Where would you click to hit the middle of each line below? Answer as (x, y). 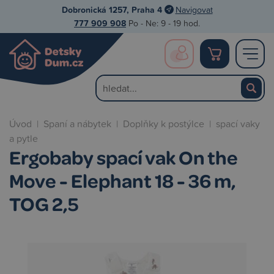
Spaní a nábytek (77, 124)
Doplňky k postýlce (164, 124)
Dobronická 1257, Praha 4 (112, 10)
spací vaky (238, 124)
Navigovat (194, 9)
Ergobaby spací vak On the (124, 157)
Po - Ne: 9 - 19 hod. (163, 23)
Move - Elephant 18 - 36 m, (123, 180)
